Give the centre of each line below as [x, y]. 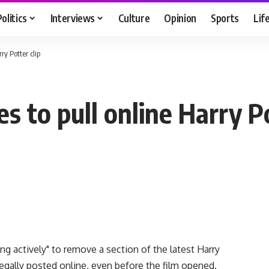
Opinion [180, 18]
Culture [134, 18]
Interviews [73, 18]
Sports [225, 18]
